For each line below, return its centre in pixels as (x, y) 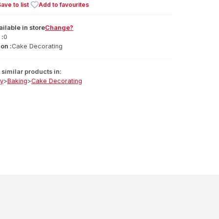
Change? (59, 28)
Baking (17, 81)
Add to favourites (64, 5)
